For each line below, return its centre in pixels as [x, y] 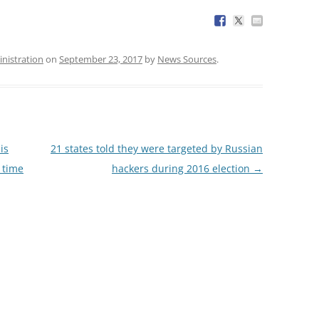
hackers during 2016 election [182, 168]
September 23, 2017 [101, 59]
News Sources [187, 59]
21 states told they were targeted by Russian [156, 148]
